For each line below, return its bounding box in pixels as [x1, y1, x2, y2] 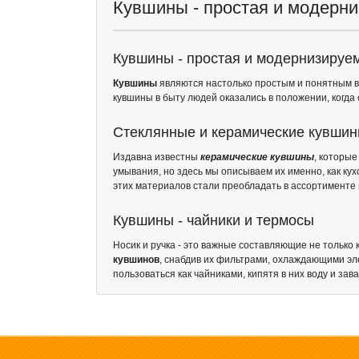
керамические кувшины [200, 151, 314, 163]
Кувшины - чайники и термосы [113, 212, 314, 229]
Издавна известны [113, 151, 200, 163]
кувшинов [113, 254, 159, 266]
